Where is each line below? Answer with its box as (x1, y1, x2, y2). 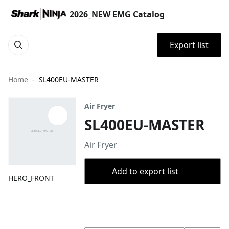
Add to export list (111, 166, 178, 177)
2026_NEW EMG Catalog (70, 9, 165, 20)
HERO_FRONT (8, 173, 54, 184)
